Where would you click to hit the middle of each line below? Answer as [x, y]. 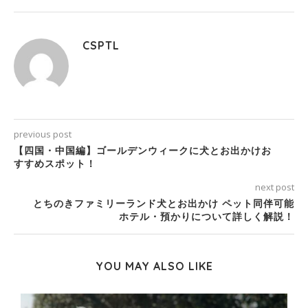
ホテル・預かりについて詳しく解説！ [207, 217]
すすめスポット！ [55, 164]
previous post [43, 134]
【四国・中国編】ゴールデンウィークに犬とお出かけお [143, 151]
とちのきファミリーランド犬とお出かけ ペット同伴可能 [164, 204]
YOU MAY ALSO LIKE [154, 266]
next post [275, 187]
